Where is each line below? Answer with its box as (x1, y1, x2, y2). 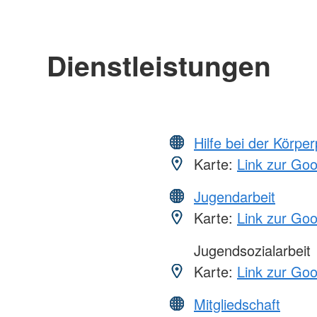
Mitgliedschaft (194, 294, 280, 315)
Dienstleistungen (46, 45, 271, 86)
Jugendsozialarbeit (190, 240, 311, 261)
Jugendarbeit (194, 186, 275, 207)
